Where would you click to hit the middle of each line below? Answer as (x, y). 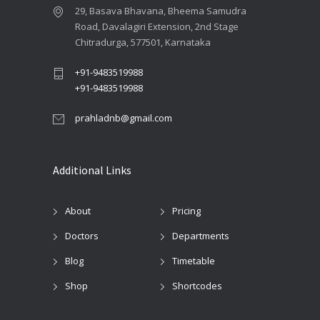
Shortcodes (197, 285)
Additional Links (92, 170)
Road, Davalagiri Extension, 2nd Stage (157, 26)
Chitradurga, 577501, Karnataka (143, 42)
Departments (201, 235)
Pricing (186, 210)
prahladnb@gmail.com (124, 118)
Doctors (82, 235)
